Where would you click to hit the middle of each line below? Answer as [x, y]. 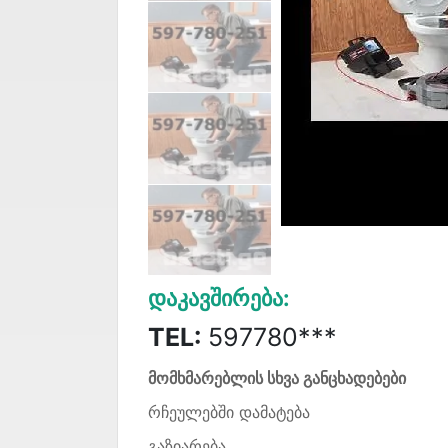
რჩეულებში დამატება [229, 411]
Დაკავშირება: [219, 297]
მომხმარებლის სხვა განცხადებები [277, 377]
